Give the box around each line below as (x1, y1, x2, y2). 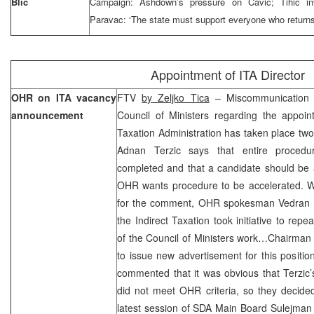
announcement (11, 107, 83, 122)
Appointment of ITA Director (150, 64, 305, 83)
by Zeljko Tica (142, 90, 210, 104)
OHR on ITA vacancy (11, 90, 116, 104)
